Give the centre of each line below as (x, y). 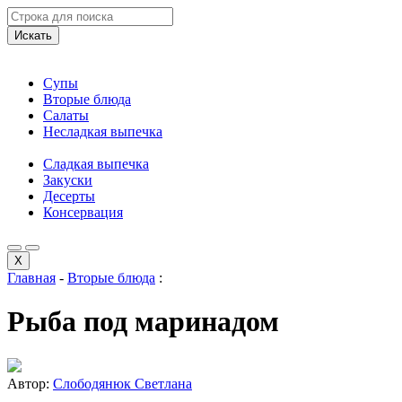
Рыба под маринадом (143, 322)
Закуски (68, 180)
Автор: (30, 383)
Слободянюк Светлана (122, 383)
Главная (31, 278)
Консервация (83, 212)
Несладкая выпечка (103, 131)
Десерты (69, 196)
